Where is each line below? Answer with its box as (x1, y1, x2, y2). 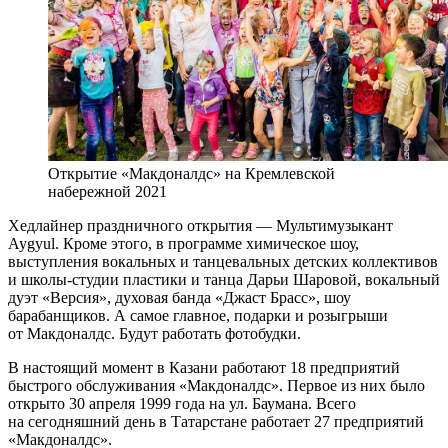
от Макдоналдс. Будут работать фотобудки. (8, 324, 301, 342)
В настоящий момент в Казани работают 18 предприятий (8, 358, 400, 376)
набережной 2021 (48, 182, 167, 200)
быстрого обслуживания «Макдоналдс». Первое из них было (8, 376, 425, 394)
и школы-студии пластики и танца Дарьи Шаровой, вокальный (8, 270, 440, 288)
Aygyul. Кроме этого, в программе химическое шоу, (8, 234, 359, 252)
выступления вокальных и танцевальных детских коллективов (8, 252, 438, 270)
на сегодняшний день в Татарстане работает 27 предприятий (8, 412, 424, 430)
